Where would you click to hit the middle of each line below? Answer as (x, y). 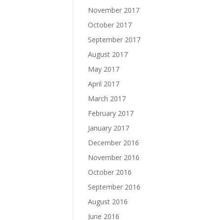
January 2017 (109, 128)
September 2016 (114, 187)
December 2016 (114, 143)
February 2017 (111, 113)
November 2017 (114, 10)
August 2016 (108, 202)
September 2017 (114, 40)
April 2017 (104, 84)
